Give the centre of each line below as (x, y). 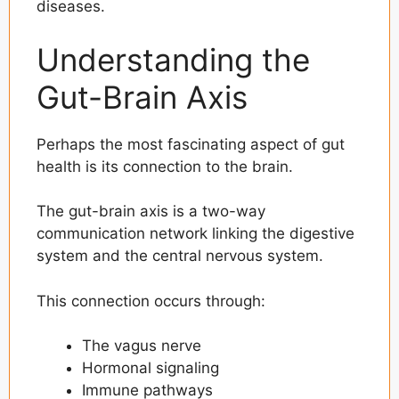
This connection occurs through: (151, 301)
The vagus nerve (142, 346)
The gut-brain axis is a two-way (151, 212)
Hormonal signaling (151, 368)
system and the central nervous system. (180, 256)
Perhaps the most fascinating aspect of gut (191, 144)
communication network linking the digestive (195, 234)
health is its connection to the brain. (165, 166)
